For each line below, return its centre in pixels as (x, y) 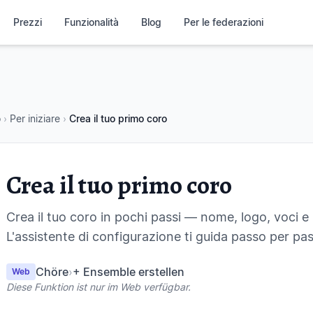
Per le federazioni (224, 22)
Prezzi (28, 22)
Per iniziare (35, 118)
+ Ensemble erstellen (129, 272)
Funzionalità (92, 22)
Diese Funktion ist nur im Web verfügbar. (99, 287)
